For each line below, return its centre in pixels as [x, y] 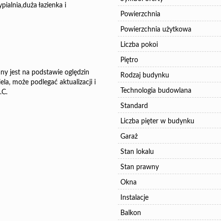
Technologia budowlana [156, 91]
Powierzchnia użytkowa [156, 30]
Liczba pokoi [139, 45]
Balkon [131, 213]
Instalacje [134, 198]
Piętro [129, 60]
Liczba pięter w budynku [157, 121]
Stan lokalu [137, 152]
